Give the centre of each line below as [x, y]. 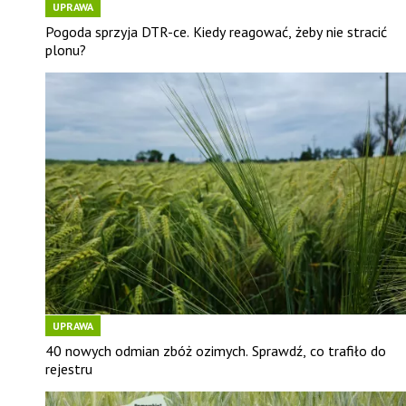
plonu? [65, 49]
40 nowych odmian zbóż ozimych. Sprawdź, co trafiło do [215, 351]
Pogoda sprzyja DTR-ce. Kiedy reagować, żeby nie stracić [216, 31]
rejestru [68, 369]
